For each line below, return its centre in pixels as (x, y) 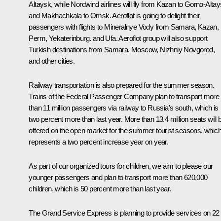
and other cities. (52, 61)
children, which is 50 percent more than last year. (100, 188)
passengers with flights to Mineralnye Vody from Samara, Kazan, (124, 27)
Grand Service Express (77, 213)
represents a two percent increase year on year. (99, 142)
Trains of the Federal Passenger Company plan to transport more (124, 96)
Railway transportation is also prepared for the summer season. (122, 85)
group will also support (174, 38)
